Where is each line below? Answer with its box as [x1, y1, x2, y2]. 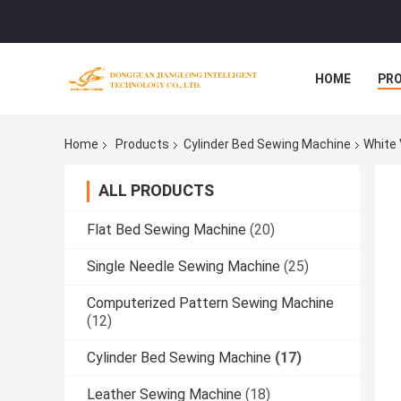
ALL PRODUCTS [98, 181, 214, 200]
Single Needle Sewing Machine [87, 258, 280, 276]
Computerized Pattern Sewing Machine [87, 294, 334, 312]
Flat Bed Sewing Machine [87, 221, 246, 239]
